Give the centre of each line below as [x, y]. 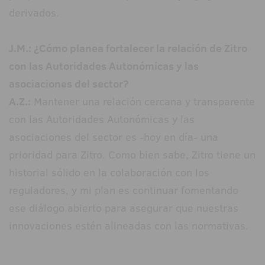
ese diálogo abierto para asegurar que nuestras [124, 208]
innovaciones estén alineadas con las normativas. [129, 226]
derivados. [34, 13]
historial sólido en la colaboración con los [109, 173]
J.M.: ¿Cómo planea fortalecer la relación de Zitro [128, 49]
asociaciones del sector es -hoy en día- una [114, 137]
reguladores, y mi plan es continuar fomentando [124, 190]
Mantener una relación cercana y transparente [143, 102]
